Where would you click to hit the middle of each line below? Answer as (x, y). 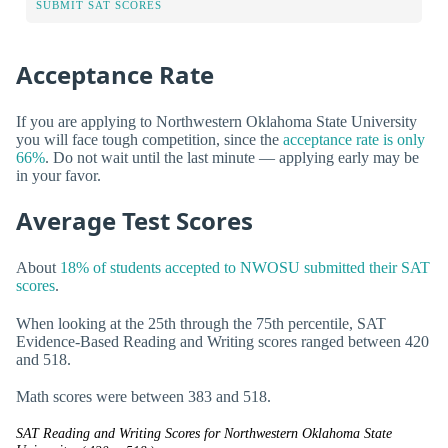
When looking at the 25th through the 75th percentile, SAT (201, 323)
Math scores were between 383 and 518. (143, 396)
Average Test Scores (134, 221)
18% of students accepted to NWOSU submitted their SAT (245, 268)
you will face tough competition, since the (149, 139)
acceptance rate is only (354, 139)
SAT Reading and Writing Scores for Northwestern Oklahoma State (204, 433)
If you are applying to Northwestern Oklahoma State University (216, 121)
